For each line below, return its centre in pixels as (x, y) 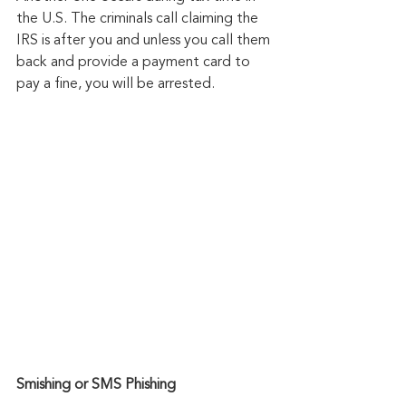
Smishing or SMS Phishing (96, 386)
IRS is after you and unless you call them (145, 41)
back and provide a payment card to (135, 63)
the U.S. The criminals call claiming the (139, 19)
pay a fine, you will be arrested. (116, 85)
